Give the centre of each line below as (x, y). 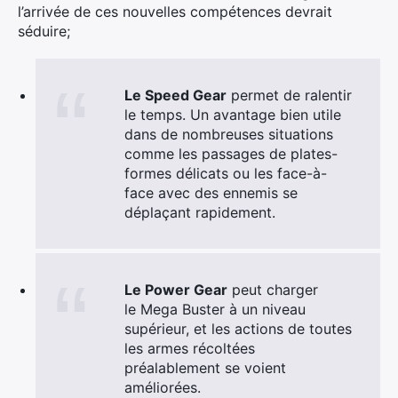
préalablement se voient (205, 368)
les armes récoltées (190, 348)
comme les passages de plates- (231, 154)
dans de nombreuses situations (229, 134)
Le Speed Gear (175, 95)
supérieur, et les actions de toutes (238, 329)
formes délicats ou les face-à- (226, 173)
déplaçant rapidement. (200, 212)
